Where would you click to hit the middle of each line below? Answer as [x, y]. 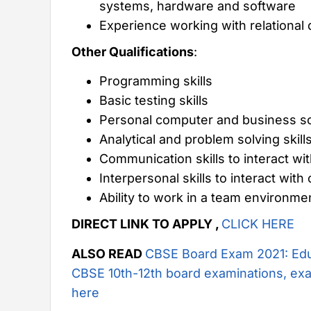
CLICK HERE [258, 224]
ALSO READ [108, 253]
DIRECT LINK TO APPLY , [146, 224]
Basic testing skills [154, 101]
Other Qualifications [133, 51]
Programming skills [156, 81]
